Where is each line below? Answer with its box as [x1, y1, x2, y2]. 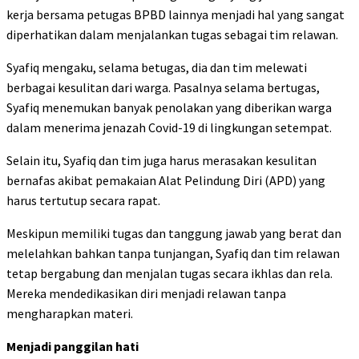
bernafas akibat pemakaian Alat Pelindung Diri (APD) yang [6, 172, 325, 189]
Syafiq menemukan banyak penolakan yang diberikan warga [6, 99, 332, 116]
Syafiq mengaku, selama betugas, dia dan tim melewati [6, 59, 307, 76]
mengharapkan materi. [6, 305, 133, 322]
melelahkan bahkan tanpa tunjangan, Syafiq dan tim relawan [6, 245, 340, 262]
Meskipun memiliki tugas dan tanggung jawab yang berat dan [6, 225, 341, 242]
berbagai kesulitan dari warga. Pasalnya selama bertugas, [6, 79, 320, 96]
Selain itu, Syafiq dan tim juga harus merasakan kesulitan [6, 152, 317, 169]
